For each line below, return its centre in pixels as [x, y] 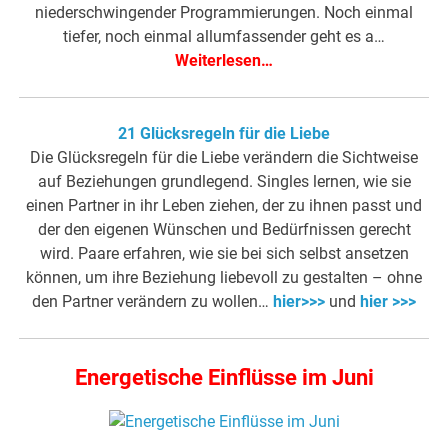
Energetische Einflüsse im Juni [224, 378]
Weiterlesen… [224, 61]
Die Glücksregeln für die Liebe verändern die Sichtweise [224, 158]
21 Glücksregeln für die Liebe [224, 134]
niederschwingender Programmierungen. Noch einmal [224, 13]
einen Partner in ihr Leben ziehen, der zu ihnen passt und [224, 206]
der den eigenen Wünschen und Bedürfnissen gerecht [224, 230]
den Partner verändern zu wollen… [152, 302]
